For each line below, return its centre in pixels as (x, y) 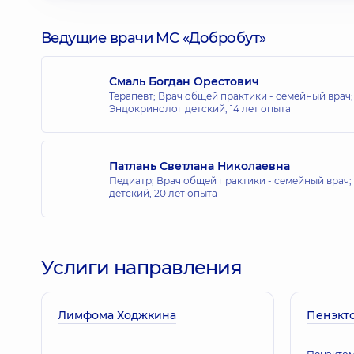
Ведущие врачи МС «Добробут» (154, 38)
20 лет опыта (186, 193)
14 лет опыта (260, 108)
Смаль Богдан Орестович (184, 81)
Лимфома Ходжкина (117, 315)
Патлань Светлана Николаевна (200, 166)
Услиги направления (142, 267)
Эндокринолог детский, (169, 108)
